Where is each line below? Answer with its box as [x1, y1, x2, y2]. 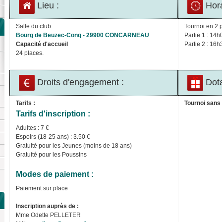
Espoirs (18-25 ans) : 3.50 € [16, 133, 90, 140]
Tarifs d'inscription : [16, 109, 90, 118]
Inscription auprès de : [16, 202, 79, 210]
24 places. [16, 49, 44, 56]
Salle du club [16, 22, 51, 30]
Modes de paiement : [16, 169, 94, 178]
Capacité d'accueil [16, 40, 68, 48]
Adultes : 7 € [16, 124, 49, 131]
